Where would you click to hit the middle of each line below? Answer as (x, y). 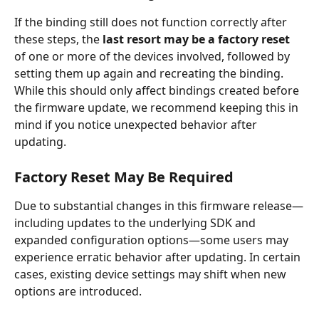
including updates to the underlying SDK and (136, 223)
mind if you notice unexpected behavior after (137, 125)
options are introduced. (78, 291)
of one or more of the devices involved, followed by (153, 57)
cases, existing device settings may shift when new (152, 274)
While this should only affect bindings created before (158, 91)
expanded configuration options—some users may (153, 240)
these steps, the (58, 40)
